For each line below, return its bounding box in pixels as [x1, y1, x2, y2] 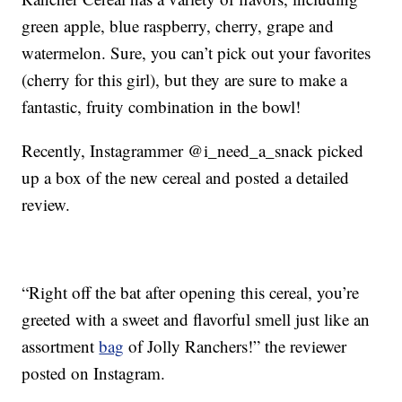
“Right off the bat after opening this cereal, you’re [22, 281, 360, 304]
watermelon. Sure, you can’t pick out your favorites [22, 41, 371, 65]
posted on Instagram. [22, 362, 166, 385]
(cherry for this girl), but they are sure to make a [22, 68, 348, 92]
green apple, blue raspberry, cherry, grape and [22, 14, 335, 38]
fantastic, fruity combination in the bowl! [22, 95, 301, 118]
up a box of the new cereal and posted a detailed [22, 166, 350, 189]
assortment [22, 335, 100, 358]
